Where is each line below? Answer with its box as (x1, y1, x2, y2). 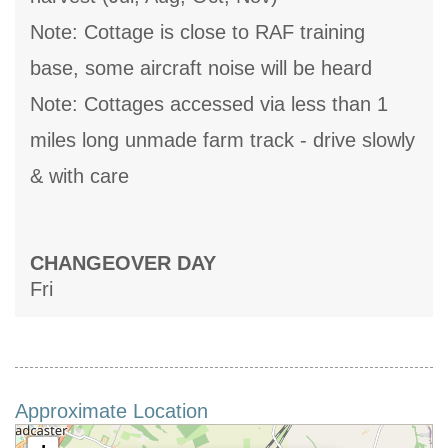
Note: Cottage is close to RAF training (30, 21, 365, 44)
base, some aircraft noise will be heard (30, 57, 372, 80)
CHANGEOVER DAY (30, 252, 216, 275)
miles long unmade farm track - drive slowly (30, 129, 415, 152)
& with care (30, 165, 129, 188)
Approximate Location (15, 400, 208, 423)
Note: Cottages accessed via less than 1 (30, 93, 388, 116)
